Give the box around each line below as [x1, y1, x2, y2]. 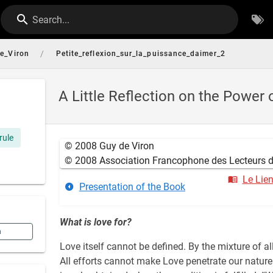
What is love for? [60, 216, 132, 228]
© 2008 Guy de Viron [65, 140, 154, 152]
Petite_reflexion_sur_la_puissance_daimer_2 [55, 49, 225, 58]
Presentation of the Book [79, 181, 185, 193]
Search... [32, 14, 70, 26]
